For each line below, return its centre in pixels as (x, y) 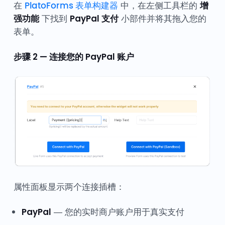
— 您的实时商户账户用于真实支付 (118, 212)
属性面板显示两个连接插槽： (69, 187)
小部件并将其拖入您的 (162, 18)
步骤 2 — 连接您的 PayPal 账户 (74, 57)
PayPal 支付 (94, 18)
